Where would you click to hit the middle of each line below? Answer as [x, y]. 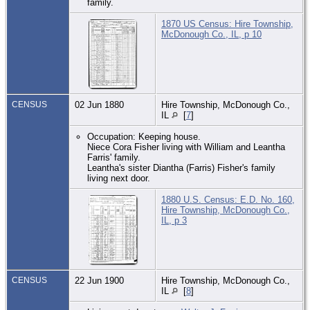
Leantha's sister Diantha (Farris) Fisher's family [182, 167]
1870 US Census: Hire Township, [227, 24]
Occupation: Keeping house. [144, 136]
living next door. [119, 178]
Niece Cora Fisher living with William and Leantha [186, 147]
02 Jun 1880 [101, 104]
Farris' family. [114, 157]
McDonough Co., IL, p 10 [211, 34]
